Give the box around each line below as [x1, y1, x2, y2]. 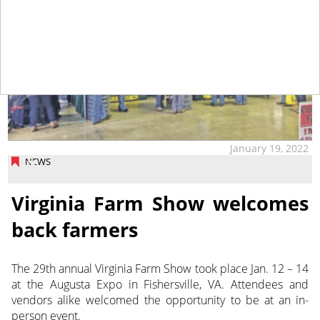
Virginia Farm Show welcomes [11, 190, 309, 217]
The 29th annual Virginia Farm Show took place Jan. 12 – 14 [11, 261, 309, 277]
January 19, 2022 [230, 141, 309, 155]
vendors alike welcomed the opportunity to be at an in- [11, 292, 309, 309]
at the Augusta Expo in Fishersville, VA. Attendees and [11, 276, 309, 293]
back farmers [11, 216, 138, 244]
